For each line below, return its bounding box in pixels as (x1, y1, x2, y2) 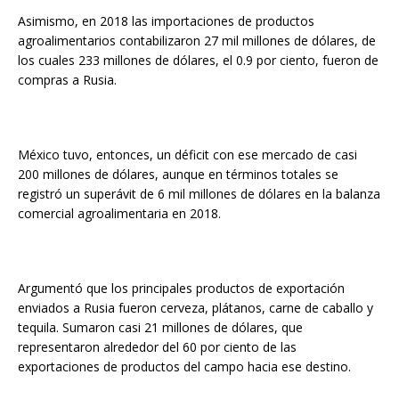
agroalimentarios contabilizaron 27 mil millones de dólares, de (18, 31, 376, 49)
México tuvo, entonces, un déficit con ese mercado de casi (18, 145, 357, 163)
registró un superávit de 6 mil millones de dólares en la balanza (18, 184, 380, 202)
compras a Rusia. (18, 70, 117, 88)
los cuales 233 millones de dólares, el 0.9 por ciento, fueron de (18, 51, 379, 69)
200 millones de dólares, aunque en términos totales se (18, 165, 338, 183)
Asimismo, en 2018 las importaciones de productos (18, 12, 314, 29)
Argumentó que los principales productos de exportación (18, 279, 345, 297)
